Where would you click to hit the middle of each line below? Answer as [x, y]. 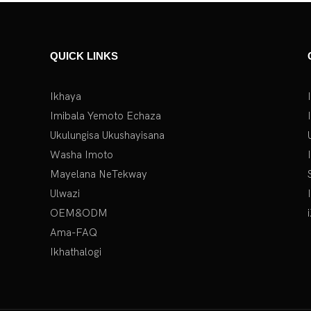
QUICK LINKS [84, 56]
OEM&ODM [79, 213]
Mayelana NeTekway [99, 174]
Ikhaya [66, 96]
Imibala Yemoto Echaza [106, 116]
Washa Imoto [82, 154]
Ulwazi [65, 193]
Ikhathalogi [76, 252]
